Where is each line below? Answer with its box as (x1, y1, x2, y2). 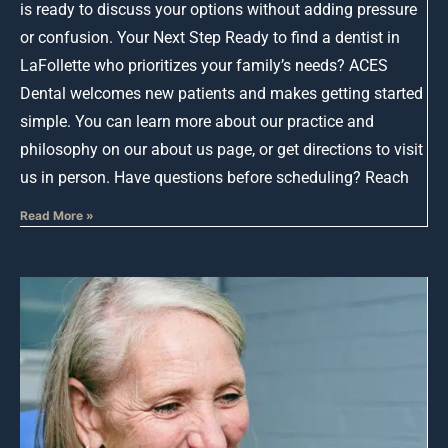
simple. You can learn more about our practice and (20, 112, 374, 132)
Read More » (20, 208, 94, 224)
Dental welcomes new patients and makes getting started (20, 84, 423, 104)
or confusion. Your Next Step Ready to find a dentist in (20, 28, 400, 48)
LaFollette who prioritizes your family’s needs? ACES (20, 56, 388, 76)
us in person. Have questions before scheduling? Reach (20, 168, 409, 188)
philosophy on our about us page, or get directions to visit (20, 140, 423, 160)
